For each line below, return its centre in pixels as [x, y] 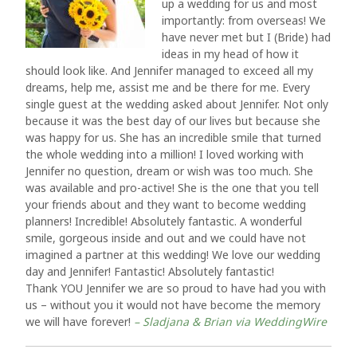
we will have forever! [80, 322]
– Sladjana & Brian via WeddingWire [230, 322]
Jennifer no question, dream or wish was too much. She [169, 171]
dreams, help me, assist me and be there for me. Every [168, 87]
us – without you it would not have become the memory [173, 305]
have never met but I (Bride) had [246, 37]
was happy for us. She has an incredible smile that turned [173, 137]
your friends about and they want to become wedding [166, 204]
